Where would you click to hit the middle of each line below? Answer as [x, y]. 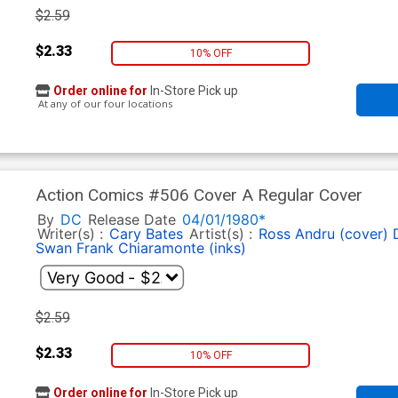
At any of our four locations [103, 104]
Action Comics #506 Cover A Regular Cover [199, 195]
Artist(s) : [223, 234]
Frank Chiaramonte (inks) [161, 248]
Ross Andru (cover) [323, 234]
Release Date [131, 220]
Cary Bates [146, 234]
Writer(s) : [72, 234]
